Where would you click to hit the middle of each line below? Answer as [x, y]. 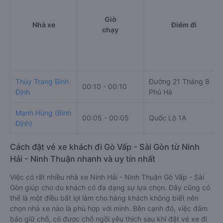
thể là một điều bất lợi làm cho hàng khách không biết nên [104, 198]
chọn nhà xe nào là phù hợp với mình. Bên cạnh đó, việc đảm [109, 209]
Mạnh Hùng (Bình [43, 113]
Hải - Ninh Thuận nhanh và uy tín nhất [83, 159]
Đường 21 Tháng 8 [179, 82]
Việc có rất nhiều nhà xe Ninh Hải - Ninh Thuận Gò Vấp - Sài [107, 177]
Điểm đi [184, 25]
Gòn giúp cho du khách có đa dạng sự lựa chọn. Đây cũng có [110, 188]
